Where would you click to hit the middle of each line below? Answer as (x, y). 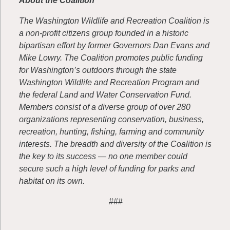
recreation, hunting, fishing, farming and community (111, 132)
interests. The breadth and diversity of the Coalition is (115, 144)
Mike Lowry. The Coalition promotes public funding (111, 58)
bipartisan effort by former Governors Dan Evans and (114, 45)
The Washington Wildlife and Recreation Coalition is (114, 21)
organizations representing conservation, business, (111, 119)
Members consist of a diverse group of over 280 (105, 107)
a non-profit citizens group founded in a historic (104, 33)
